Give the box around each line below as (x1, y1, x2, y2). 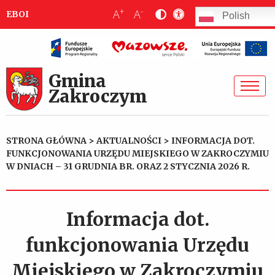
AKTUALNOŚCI (96, 135, 161, 146)
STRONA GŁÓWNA (6, 135, 87, 146)
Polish (220, 10, 250, 21)
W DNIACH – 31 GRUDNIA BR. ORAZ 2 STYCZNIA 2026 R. (6, 161, 250, 172)
